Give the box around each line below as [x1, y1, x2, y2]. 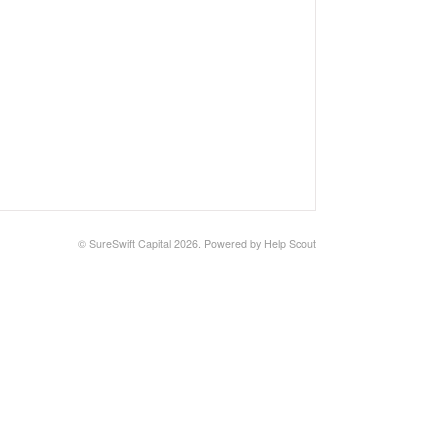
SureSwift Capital [89, 236, 171, 252]
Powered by [204, 236, 264, 252]
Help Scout [264, 236, 316, 252]
